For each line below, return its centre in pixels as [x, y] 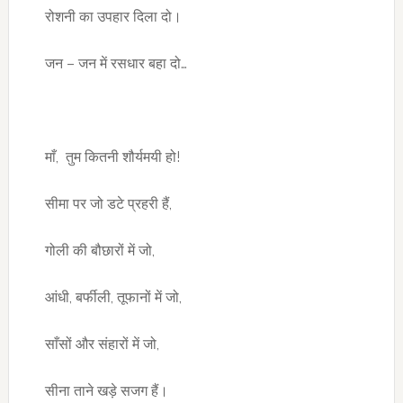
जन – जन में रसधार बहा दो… [116, 63]
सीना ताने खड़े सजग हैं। [106, 391]
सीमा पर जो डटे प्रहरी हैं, [108, 204]
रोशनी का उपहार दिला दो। [113, 17]
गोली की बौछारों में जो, [99, 251]
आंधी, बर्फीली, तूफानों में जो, [113, 297]
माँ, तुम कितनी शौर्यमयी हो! [112, 157]
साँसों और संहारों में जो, [102, 344]
